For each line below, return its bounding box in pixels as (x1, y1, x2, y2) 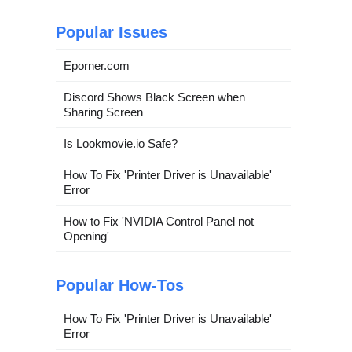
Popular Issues (56, 24, 167, 41)
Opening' (64, 229, 109, 243)
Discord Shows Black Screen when (64, 90, 245, 104)
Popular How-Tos (56, 277, 184, 294)
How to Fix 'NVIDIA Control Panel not (64, 214, 254, 228)
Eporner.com (64, 59, 130, 72)
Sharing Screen (64, 105, 143, 119)
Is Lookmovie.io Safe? (64, 137, 178, 150)
